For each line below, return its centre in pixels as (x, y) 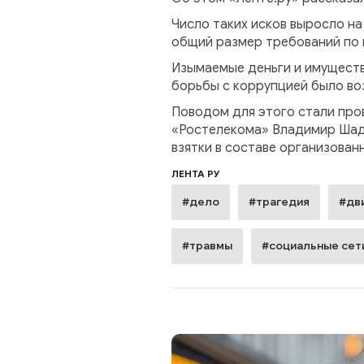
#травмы (207, 246)
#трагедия (279, 202)
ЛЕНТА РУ (195, 174)
